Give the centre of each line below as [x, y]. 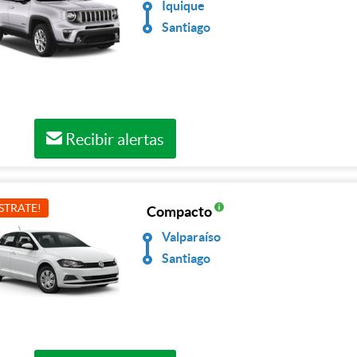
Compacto [180, 212]
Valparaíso [192, 237]
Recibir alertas [113, 139]
